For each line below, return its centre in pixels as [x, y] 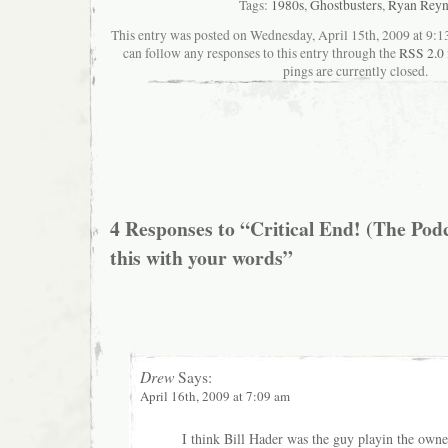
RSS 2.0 [421, 52]
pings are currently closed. [355, 70]
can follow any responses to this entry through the [261, 52]
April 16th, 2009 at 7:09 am [215, 395]
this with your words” [201, 257]
